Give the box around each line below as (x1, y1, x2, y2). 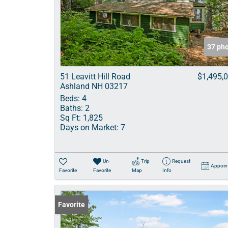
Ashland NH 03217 (60, 81, 128, 91)
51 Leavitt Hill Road (60, 72, 130, 81)
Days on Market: (60, 123, 119, 132)
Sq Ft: (60, 113, 81, 123)
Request (172, 158, 190, 164)
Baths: (60, 103, 83, 113)
